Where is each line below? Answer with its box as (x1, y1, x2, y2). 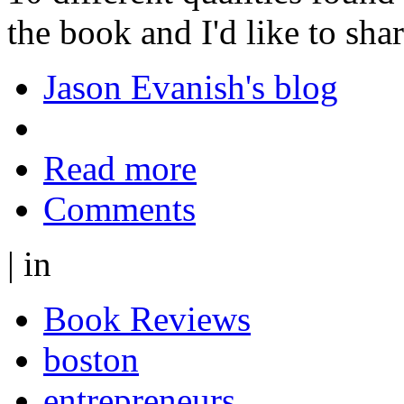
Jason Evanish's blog (43, 67, 338, 106)
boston (43, 339, 139, 379)
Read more (43, 148, 197, 188)
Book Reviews (43, 298, 251, 338)
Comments (43, 188, 196, 228)
